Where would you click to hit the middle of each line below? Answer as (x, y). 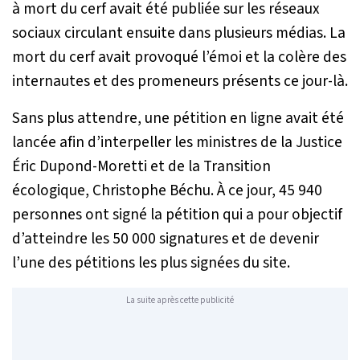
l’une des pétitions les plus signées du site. (151, 263)
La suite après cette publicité (180, 300)
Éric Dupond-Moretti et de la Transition (141, 167)
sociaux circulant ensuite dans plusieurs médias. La (179, 33)
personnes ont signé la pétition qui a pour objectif (177, 215)
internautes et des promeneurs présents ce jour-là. (180, 82)
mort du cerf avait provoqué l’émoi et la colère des (179, 57)
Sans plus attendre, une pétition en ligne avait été (178, 119)
